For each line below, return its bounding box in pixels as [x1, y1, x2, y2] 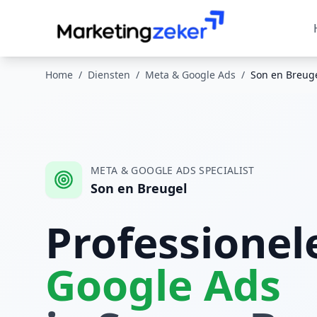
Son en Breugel [91, 180, 187, 197]
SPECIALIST [195, 163, 255, 177]
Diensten [88, 68, 130, 81]
